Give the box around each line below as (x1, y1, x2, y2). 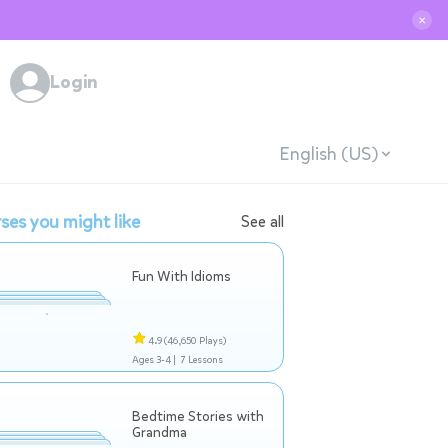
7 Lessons (180, 353, 223, 366)
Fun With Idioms (132, 267, 231, 286)
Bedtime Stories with (132, 407, 264, 426)
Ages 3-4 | (132, 353, 176, 366)
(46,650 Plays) (164, 334, 226, 347)
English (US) (278, 141, 378, 166)
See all (241, 211, 284, 232)
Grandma (132, 423, 187, 442)
